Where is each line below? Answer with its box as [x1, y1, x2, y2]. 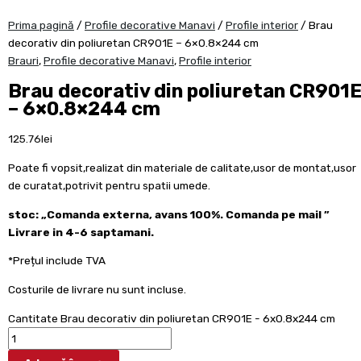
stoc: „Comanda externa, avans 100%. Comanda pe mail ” [8, 207, 330, 221]
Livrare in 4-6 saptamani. [8, 225, 154, 239]
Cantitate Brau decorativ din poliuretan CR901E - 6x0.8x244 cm [8, 311, 335, 325]
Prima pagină [8, 18, 74, 31]
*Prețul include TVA [8, 254, 106, 268]
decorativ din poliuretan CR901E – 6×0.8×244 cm [8, 35, 259, 49]
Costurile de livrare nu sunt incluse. [8, 283, 186, 297]
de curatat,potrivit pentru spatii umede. [8, 179, 210, 193]
